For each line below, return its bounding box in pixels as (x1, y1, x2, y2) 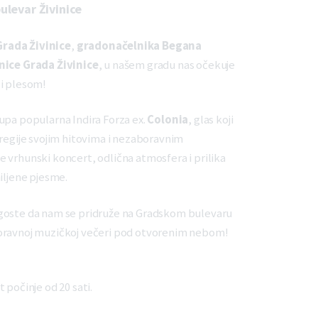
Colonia (147, 112, 189, 128)
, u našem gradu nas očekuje (98, 57, 236, 73)
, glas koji (188, 112, 234, 128)
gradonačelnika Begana (76, 38, 202, 54)
